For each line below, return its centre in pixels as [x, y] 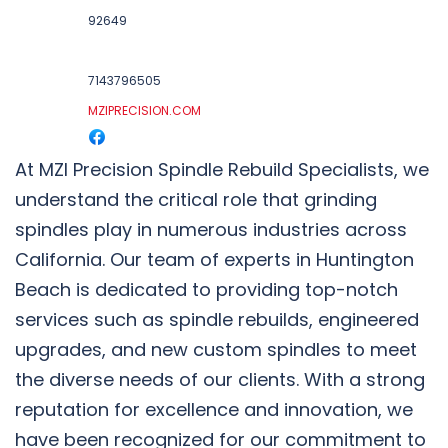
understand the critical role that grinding [196, 199]
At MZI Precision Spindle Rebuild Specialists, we [222, 169]
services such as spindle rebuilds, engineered [217, 319]
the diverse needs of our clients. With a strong [220, 379]
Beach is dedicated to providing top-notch [206, 289]
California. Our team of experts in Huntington [214, 259]
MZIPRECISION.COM [144, 110]
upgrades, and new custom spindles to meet [216, 349]
